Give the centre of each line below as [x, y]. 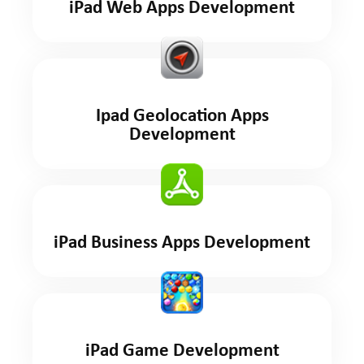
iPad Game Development [182, 352]
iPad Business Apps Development [182, 244]
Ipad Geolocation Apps [182, 117]
